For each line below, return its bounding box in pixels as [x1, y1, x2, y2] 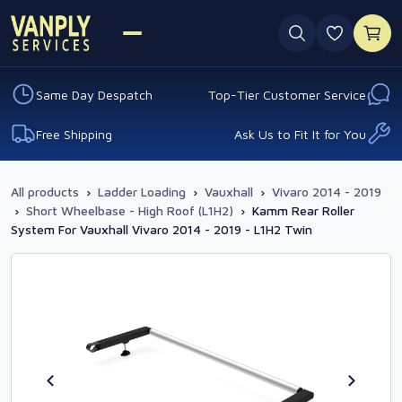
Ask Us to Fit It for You [234, 126, 366, 142]
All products [11, 184, 79, 199]
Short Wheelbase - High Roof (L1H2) [26, 203, 233, 218]
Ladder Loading [98, 184, 186, 199]
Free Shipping [36, 126, 112, 142]
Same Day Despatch [36, 86, 153, 102]
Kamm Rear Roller [252, 203, 354, 218]
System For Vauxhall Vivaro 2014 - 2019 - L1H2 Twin [11, 222, 312, 237]
